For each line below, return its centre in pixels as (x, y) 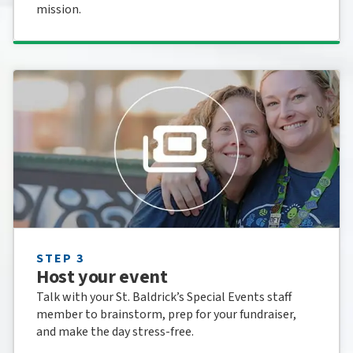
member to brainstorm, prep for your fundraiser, (166, 314)
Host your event (102, 277)
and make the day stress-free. (115, 331)
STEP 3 (60, 258)
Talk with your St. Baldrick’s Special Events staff (164, 297)
